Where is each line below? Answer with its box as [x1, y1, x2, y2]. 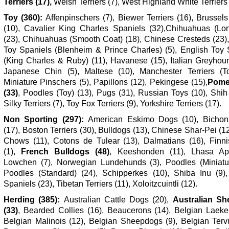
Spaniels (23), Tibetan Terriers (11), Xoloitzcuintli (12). [4, 179, 197, 188]
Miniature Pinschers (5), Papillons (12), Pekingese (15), [4, 77, 208, 86]
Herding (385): [4, 195, 60, 204]
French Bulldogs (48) [21, 147, 110, 156]
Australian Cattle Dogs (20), [60, 195, 173, 204]
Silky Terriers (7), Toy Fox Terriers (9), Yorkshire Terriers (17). [4, 99, 221, 108]
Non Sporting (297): [4, 114, 84, 124]
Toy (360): [4, 13, 43, 22]
